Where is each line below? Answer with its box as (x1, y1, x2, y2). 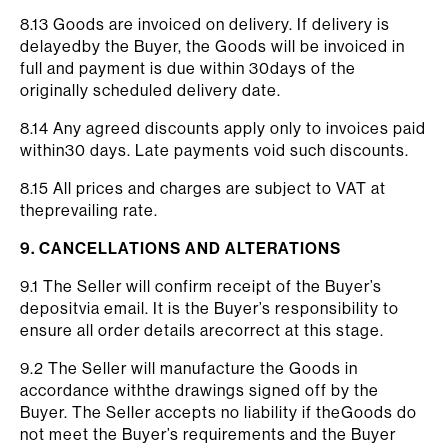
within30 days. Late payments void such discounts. (20, 140, 409, 160)
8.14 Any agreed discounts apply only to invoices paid (20, 118, 426, 138)
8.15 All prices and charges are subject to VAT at (20, 178, 386, 198)
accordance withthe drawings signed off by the (20, 380, 379, 400)
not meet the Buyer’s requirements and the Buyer (20, 424, 396, 444)
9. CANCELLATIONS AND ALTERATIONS (20, 238, 341, 258)
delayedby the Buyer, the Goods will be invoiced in (20, 36, 405, 56)
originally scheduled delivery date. (20, 80, 281, 100)
